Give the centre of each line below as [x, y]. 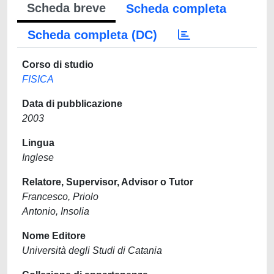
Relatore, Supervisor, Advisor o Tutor [108, 182]
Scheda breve [66, 8]
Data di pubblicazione [72, 104]
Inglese [38, 157]
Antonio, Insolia [56, 211]
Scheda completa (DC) [92, 35]
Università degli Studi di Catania [92, 250]
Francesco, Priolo [60, 197]
